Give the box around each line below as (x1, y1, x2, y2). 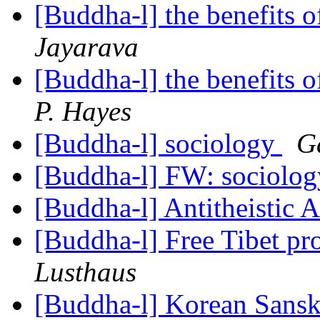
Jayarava (34, 31, 139, 63)
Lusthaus (34, 256, 136, 288)
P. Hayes (34, 96, 131, 127)
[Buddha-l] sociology (34, 128, 282, 159)
